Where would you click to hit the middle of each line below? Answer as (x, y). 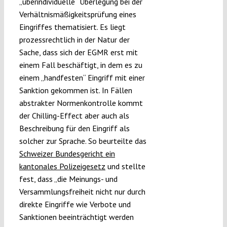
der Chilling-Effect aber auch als (74, 115)
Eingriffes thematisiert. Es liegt (72, 27)
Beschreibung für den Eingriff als (74, 128)
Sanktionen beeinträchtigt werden (76, 217)
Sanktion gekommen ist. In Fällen (75, 90)
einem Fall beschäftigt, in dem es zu (81, 65)
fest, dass (36, 179)
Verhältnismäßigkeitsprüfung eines (78, 14)
